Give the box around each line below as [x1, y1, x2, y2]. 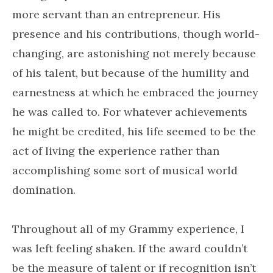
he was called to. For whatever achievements [12, 105, 247, 119]
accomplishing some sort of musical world [12, 163, 238, 177]
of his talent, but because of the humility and [12, 66, 249, 80]
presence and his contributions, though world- [12, 27, 260, 41]
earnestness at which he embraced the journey [12, 85, 258, 99]
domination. [12, 183, 76, 197]
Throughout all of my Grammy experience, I [12, 222, 244, 236]
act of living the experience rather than [12, 144, 219, 158]
